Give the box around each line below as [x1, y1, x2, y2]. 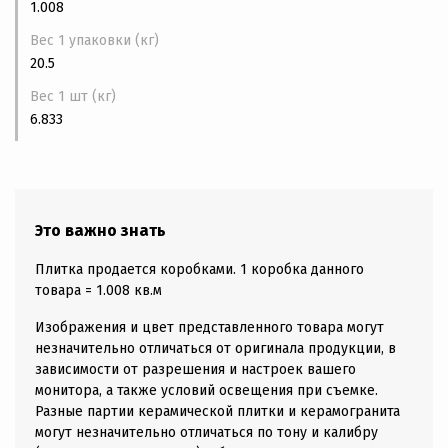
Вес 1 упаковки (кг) [135, 32, 159, 49]
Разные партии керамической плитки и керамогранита [35, 403, 400, 420]
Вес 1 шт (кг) [30, 88, 116, 105]
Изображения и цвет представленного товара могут [35, 319, 384, 336]
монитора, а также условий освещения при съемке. [35, 382, 378, 399]
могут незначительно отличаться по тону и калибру [35, 424, 378, 441]
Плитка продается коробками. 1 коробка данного [35, 261, 364, 278]
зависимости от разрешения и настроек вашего [35, 361, 356, 378]
